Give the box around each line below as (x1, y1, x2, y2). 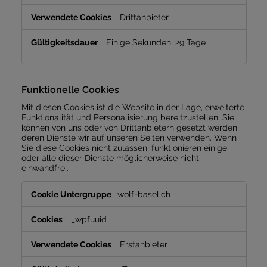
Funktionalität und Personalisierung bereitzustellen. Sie (21, 111, 234, 122)
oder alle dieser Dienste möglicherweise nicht (21, 152, 199, 163)
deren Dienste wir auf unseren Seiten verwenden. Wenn (21, 132, 237, 142)
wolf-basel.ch (117, 189, 170, 200)
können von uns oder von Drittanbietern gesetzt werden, (21, 122, 239, 132)
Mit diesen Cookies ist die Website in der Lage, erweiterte (21, 101, 244, 112)
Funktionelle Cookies (21, 84, 119, 96)
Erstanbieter (119, 239, 167, 250)
